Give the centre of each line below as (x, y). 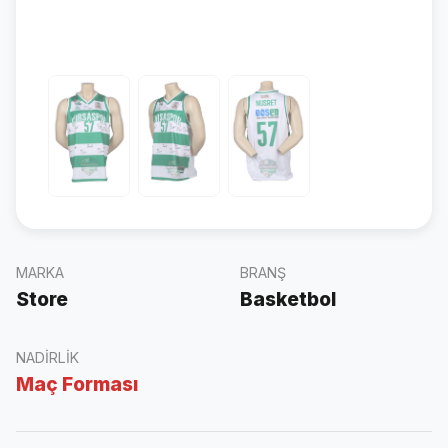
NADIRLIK (47, 357)
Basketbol (288, 298)
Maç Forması (77, 383)
